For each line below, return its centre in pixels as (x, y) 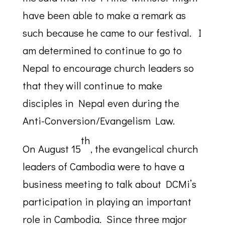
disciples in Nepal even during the (101, 103)
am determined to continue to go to (102, 50)
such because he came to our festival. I (112, 33)
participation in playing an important (107, 201)
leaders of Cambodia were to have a (103, 166)
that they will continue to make (92, 85)
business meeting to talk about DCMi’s (109, 184)
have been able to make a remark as (104, 15)
